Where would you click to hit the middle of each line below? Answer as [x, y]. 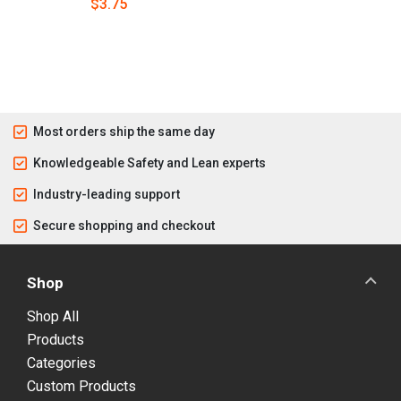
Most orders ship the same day [124, 131]
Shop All [53, 317]
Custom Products [81, 387]
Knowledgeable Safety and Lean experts [149, 162]
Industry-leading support [107, 194]
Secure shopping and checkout [124, 225]
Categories [61, 363]
